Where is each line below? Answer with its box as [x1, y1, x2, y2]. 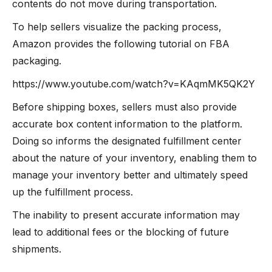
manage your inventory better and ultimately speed [12, 169, 248, 181]
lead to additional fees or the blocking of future [12, 226, 229, 238]
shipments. [12, 243, 64, 255]
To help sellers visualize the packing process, [12, 21, 222, 33]
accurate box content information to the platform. [12, 118, 242, 130]
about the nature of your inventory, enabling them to [12, 152, 257, 164]
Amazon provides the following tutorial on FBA [12, 38, 229, 50]
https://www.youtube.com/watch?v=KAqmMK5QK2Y [12, 78, 255, 90]
